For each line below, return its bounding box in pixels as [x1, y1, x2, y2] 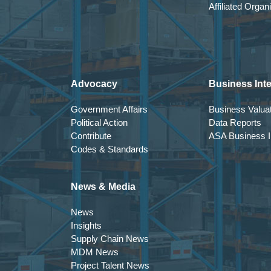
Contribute [71, 131, 111, 141]
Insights [71, 220, 102, 230]
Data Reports [209, 117, 261, 128]
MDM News [71, 247, 119, 257]
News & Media [71, 181, 135, 192]
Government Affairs [71, 104, 148, 114]
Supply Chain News [71, 233, 149, 244]
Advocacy [71, 79, 117, 89]
